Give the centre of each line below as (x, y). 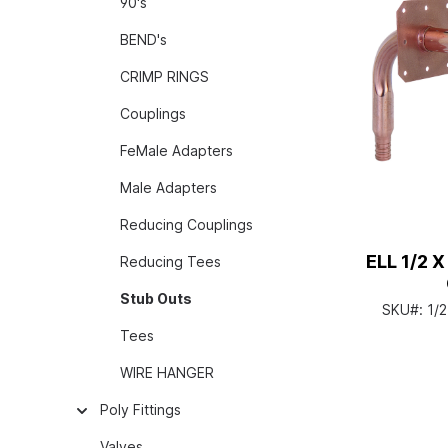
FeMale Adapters (176, 150)
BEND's (143, 39)
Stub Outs (156, 298)
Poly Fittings (140, 409)
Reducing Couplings (186, 224)
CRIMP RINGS (164, 76)
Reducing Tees (170, 261)
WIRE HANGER (167, 372)
